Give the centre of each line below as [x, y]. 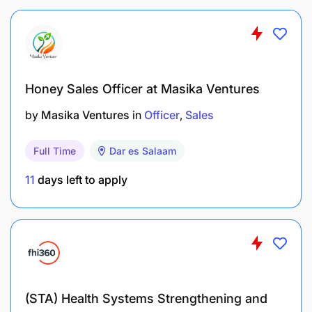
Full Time [55, 150]
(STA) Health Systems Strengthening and [146, 298]
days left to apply [81, 179]
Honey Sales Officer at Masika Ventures [142, 88]
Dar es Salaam [143, 150]
